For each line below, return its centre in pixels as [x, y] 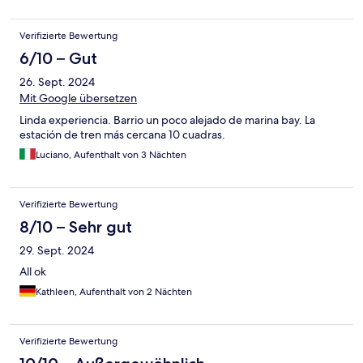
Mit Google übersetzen [78, 98]
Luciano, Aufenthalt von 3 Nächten [111, 155]
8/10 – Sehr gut [76, 227]
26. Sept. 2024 [57, 82]
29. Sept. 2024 [57, 251]
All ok [33, 272]
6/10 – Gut [58, 59]
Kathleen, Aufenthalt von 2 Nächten [114, 292]
